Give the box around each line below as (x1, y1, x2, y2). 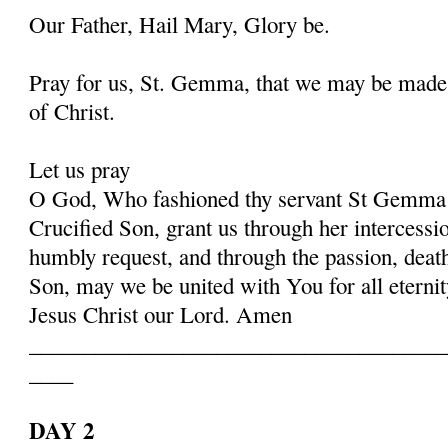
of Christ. (29, 95, 116, 126)
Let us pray (29, 153, 131, 184)
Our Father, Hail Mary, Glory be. (29, 8, 331, 39)
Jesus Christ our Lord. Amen (29, 298, 293, 329)
